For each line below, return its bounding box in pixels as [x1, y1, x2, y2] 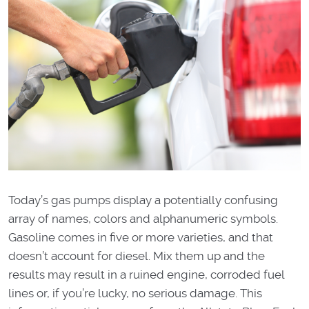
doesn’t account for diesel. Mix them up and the [8, 248, 265, 263]
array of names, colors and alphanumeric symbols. [8, 211, 278, 226]
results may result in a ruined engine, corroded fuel [8, 267, 284, 281]
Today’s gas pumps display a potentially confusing [8, 192, 278, 207]
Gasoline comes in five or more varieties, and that [8, 230, 273, 244]
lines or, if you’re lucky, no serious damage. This [8, 286, 262, 300]
